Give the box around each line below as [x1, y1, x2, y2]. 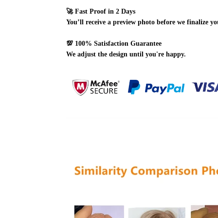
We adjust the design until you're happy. [66, 51, 186, 58]
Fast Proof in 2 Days [75, 8, 135, 15]
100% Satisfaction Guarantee [75, 40, 162, 47]
